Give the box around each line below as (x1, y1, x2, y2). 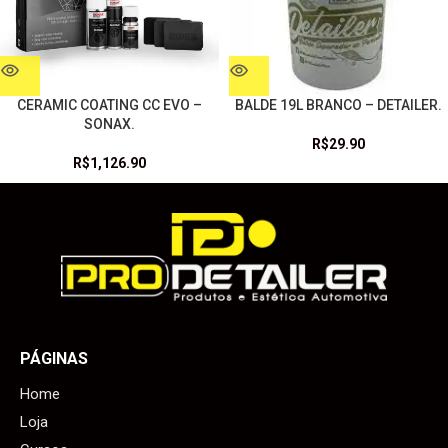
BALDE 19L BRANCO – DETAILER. (235, 96, 442, 113)
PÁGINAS (20, 348, 88, 368)
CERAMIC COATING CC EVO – (17, 96, 202, 113)
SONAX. (84, 115, 135, 132)
